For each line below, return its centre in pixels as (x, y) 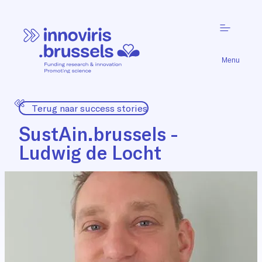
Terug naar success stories (89, 108)
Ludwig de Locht (90, 152)
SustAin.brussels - (99, 134)
